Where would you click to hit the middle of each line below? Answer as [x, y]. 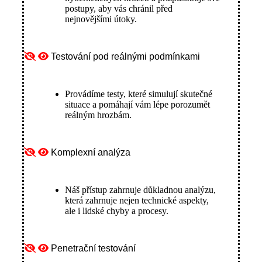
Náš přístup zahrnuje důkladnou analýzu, [140, 190]
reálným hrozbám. [98, 115]
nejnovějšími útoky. [101, 19]
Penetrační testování [93, 249]
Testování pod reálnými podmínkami [125, 57]
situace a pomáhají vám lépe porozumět [137, 105]
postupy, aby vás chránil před [119, 9]
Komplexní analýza [91, 153]
